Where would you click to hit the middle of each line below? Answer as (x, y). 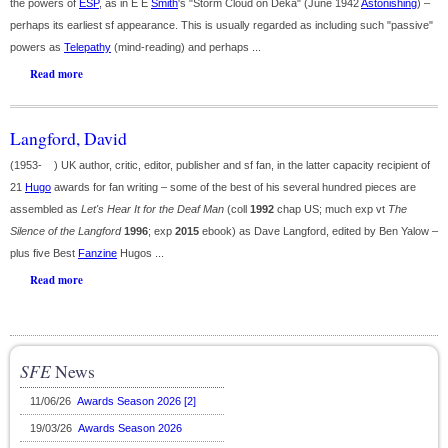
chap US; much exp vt (331, 209)
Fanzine (97, 253)
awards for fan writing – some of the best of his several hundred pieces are (233, 187)
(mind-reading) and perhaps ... (186, 47)
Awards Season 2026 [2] (136, 401)
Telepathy (87, 47)
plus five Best (44, 253)
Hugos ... (140, 253)
